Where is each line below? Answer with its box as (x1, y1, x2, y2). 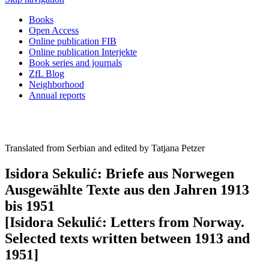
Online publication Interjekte (29, 47, 137, 57)
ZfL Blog (29, 68, 64, 79)
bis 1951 (5, 198, 55, 214)
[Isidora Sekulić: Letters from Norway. (5, 214, 244, 230)
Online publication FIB (29, 36, 116, 46)
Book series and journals (29, 58, 122, 68)
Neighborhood (29, 79, 84, 89)
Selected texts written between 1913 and (5, 230, 250, 246)
